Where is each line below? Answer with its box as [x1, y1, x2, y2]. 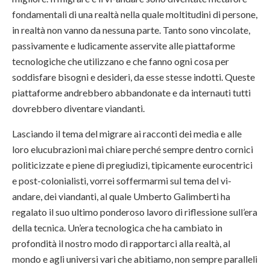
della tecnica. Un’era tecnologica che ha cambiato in [12, 221, 222, 233]
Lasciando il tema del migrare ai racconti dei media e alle [12, 127, 242, 139]
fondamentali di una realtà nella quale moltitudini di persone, [12, 8, 257, 20]
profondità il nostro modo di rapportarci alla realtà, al [12, 237, 230, 249]
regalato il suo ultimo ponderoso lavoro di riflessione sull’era [12, 206, 257, 218]
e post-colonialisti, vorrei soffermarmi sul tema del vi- [12, 174, 231, 186]
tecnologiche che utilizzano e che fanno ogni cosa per [12, 55, 229, 67]
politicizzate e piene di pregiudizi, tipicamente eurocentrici [12, 159, 253, 171]
